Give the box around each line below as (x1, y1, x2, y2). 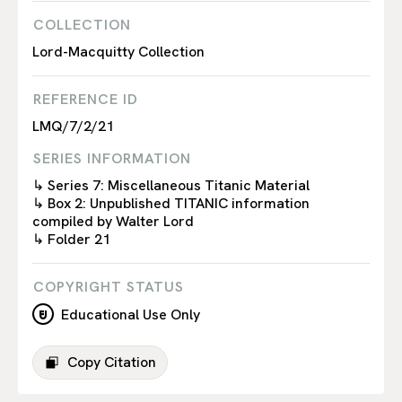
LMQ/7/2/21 (32, 117, 114, 135)
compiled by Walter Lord (32, 212, 194, 231)
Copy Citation (67, 353, 156, 371)
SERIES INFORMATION (32, 149, 191, 168)
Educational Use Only (54, 305, 200, 324)
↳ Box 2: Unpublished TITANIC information (32, 194, 310, 213)
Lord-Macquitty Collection (32, 42, 205, 61)
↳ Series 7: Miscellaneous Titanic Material (32, 176, 310, 195)
